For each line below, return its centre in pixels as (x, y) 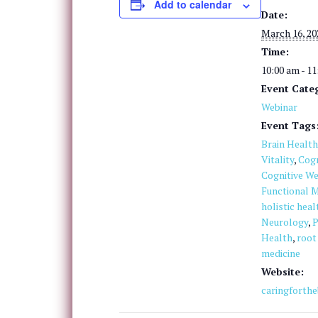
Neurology (285, 222)
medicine (281, 253)
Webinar (279, 107)
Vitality (278, 160)
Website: (283, 272)
